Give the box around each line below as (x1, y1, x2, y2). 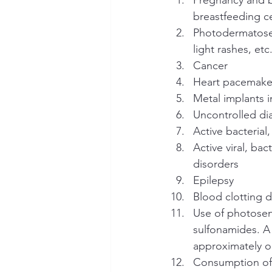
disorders (193, 157, 239, 171)
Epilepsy (193, 173, 234, 187)
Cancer (193, 58, 228, 72)
